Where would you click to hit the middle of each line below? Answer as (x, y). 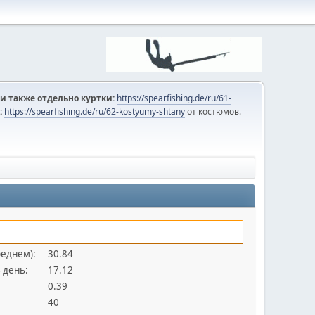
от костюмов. (213, 111)
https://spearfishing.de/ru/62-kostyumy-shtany (95, 111)
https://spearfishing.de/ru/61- (174, 98)
